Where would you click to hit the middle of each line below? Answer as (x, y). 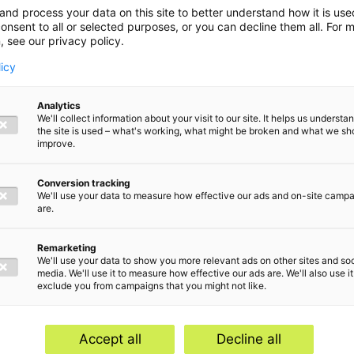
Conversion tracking (84, 183)
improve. (56, 143)
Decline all (249, 339)
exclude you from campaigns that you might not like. (152, 285)
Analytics (59, 105)
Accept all (110, 339)
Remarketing (67, 247)
